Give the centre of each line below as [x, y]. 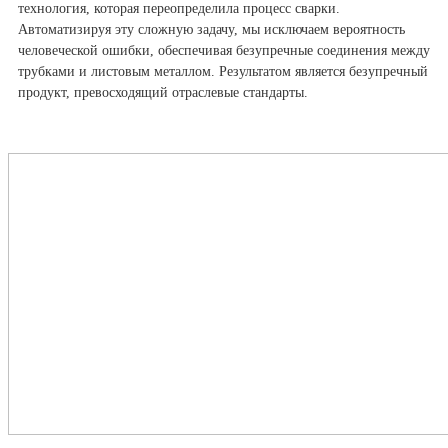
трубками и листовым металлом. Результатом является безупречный [223, 72]
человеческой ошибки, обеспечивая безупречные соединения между [224, 51]
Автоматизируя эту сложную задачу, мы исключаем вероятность [211, 30]
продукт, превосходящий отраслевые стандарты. [163, 93]
